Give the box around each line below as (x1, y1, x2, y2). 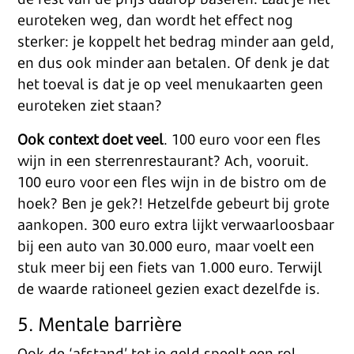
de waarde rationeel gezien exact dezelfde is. (17, 279, 321, 298)
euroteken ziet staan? (17, 96, 163, 115)
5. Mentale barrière (17, 311, 183, 337)
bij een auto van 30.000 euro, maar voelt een (17, 236, 315, 255)
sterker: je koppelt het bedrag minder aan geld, (17, 32, 335, 51)
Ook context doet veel (17, 130, 164, 149)
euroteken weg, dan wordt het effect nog (17, 10, 294, 29)
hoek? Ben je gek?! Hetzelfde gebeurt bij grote (17, 194, 330, 213)
